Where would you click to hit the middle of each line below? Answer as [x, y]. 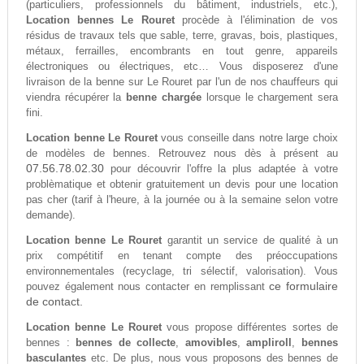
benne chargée [164, 97]
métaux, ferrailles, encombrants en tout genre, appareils [182, 51]
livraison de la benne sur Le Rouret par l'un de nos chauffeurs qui [182, 82]
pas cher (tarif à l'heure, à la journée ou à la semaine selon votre [182, 200]
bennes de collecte [126, 343]
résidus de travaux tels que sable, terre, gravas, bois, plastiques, [182, 36]
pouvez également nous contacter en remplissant [147, 287]
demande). [50, 215]
